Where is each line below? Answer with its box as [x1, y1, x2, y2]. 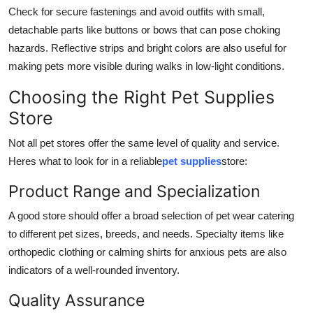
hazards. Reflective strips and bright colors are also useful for [8, 41, 286, 54]
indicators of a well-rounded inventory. [8, 263, 180, 276]
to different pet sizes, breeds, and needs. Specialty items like [8, 227, 284, 240]
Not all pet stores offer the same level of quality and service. [8, 136, 279, 149]
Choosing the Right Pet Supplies [8, 86, 275, 108]
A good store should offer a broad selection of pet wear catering [8, 209, 294, 221]
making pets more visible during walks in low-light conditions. [8, 59, 284, 72]
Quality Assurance [8, 289, 145, 310]
